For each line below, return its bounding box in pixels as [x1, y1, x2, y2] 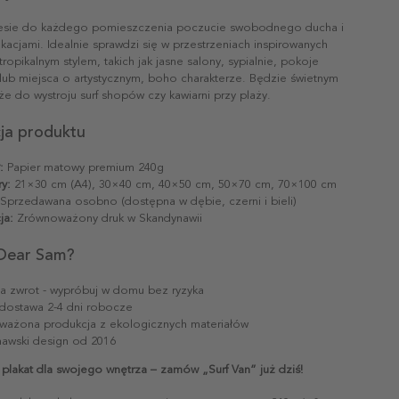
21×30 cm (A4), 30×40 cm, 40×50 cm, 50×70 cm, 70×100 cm [11, 176, 337, 191]
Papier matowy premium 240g [4, 159, 164, 175]
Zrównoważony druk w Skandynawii [13, 210, 202, 225]
